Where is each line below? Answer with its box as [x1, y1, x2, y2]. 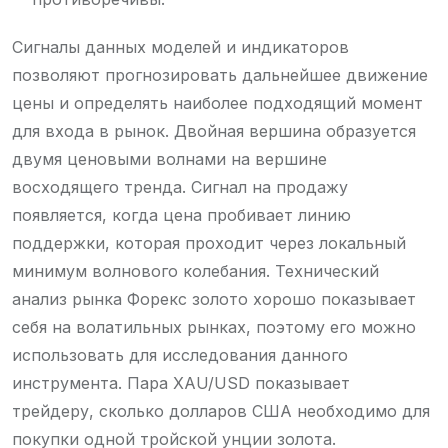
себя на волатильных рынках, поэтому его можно [12, 316, 416, 337]
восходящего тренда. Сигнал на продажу [12, 176, 348, 197]
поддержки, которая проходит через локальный [12, 232, 406, 253]
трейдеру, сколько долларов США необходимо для [12, 400, 430, 421]
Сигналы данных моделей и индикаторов [12, 36, 349, 57]
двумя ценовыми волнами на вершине [12, 148, 327, 169]
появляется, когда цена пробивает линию [12, 204, 351, 225]
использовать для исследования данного [12, 344, 348, 365]
